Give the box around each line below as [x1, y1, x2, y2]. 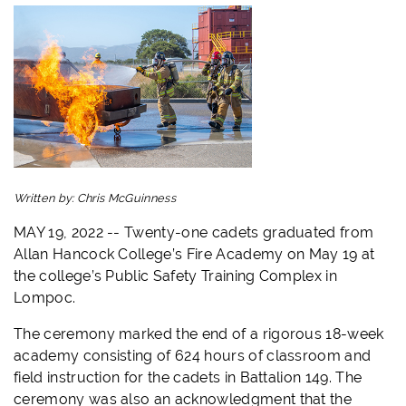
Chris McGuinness [76, 191, 176, 206]
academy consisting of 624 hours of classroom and [14, 347, 372, 365]
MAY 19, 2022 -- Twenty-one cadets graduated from [14, 224, 374, 242]
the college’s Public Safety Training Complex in [14, 267, 338, 285]
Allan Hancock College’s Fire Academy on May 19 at [14, 246, 375, 264]
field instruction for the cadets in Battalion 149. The [14, 369, 362, 387]
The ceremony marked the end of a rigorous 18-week [14, 325, 384, 343]
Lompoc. [14, 289, 76, 307]
